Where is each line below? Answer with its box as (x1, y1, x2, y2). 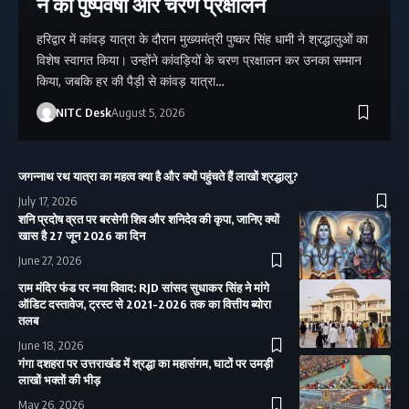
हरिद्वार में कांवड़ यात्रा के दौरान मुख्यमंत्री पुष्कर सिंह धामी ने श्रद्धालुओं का (37, 31, 368, 47)
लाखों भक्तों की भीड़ (18, 372, 100, 388)
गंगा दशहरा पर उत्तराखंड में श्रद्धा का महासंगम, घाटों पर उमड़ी (18, 356, 273, 372)
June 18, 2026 (18, 338, 83, 353)
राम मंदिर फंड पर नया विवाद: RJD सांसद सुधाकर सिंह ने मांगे (18, 280, 269, 296)
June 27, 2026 (18, 253, 81, 268)
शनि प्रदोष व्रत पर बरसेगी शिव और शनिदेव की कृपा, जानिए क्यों (18, 212, 279, 227)
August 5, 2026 (110, 105, 184, 121)
